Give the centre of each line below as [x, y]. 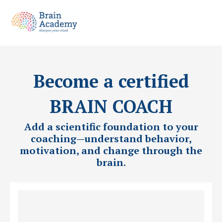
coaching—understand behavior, [111, 138]
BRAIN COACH [111, 106]
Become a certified [111, 81]
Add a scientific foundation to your [111, 126]
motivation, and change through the [111, 150]
